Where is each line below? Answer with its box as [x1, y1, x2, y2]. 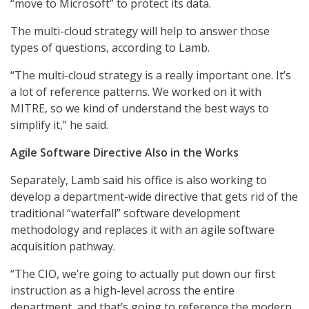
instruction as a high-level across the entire [10, 283, 235, 299]
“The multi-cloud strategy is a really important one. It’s [10, 68, 291, 83]
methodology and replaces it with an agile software [10, 222, 275, 238]
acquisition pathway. [10, 239, 115, 255]
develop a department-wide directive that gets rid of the [10, 189, 298, 205]
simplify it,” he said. [10, 117, 108, 133]
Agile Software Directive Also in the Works [10, 145, 239, 161]
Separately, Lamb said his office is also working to [10, 172, 267, 188]
